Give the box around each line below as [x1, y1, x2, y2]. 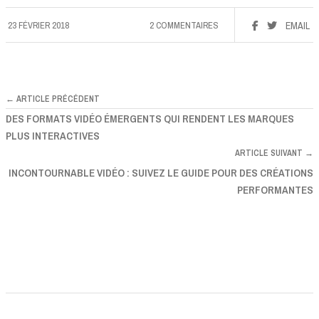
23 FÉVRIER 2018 [8, 19, 69, 31]
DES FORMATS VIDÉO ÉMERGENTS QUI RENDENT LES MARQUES [6, 110, 294, 126]
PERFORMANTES [237, 182, 313, 197]
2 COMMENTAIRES [150, 19, 219, 31]
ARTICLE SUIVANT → [235, 147, 313, 159]
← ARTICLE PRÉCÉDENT [6, 93, 100, 105]
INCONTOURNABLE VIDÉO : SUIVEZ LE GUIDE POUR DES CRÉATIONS [9, 164, 313, 180]
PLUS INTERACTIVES [6, 127, 100, 143]
